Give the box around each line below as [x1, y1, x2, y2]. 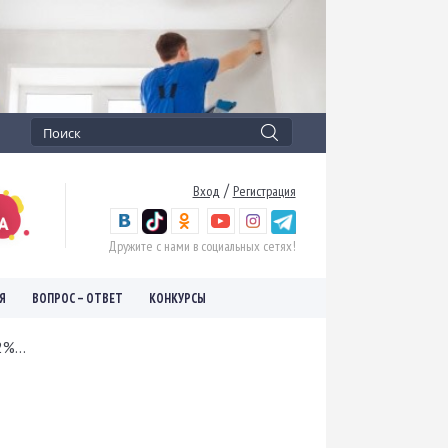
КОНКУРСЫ [149, 289, 206, 306]
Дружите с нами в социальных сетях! [107, 237, 296, 256]
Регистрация [232, 182, 296, 201]
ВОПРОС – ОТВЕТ [32, 289, 123, 306]
